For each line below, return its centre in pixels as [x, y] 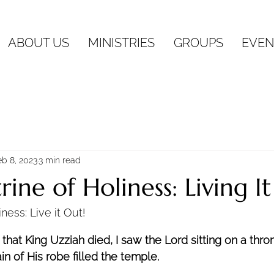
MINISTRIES [121, 43]
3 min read [60, 160]
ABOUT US [38, 43]
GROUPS [198, 43]
